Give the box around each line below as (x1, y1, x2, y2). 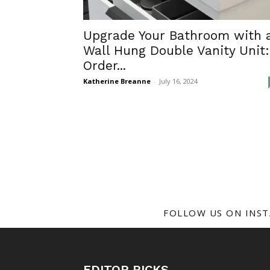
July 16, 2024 (159, 77, 198, 86)
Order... (83, 58, 126, 73)
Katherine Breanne (83, 77, 151, 86)
